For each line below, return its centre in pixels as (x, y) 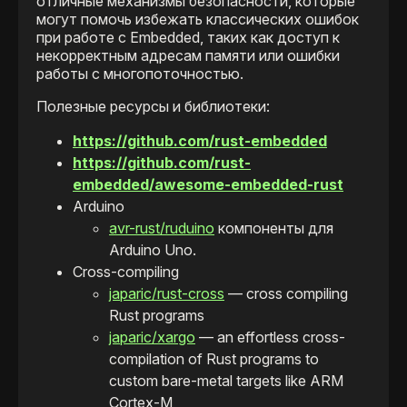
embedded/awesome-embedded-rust (208, 185)
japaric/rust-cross (167, 294)
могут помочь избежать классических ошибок (198, 20)
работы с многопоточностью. (140, 74)
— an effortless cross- (270, 338)
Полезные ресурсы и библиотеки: (153, 107)
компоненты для (274, 228)
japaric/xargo (152, 338)
